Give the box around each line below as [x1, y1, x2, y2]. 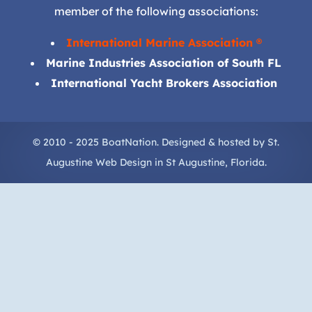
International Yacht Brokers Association [50, 75, 277, 90]
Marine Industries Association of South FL [46, 55, 281, 70]
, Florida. [224, 155, 267, 169]
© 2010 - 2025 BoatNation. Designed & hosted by [33, 135, 267, 148]
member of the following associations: [54, 3, 258, 18]
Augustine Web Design [45, 155, 152, 169]
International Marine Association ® [65, 35, 262, 49]
